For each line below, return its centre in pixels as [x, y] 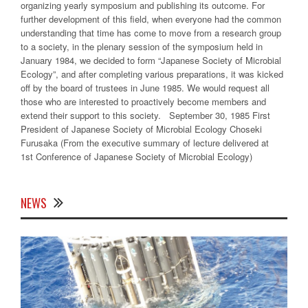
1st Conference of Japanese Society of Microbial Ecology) [136, 157]
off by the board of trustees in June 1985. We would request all [145, 88]
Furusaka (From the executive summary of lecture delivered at [145, 143]
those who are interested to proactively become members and [143, 102]
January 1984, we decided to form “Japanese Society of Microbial [151, 60]
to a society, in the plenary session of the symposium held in [142, 47]
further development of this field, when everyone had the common [151, 19]
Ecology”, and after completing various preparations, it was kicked [152, 74]
